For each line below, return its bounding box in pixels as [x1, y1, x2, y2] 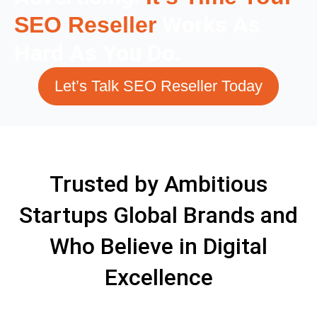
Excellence [104, 264, 213, 292]
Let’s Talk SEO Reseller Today [54, 77, 263, 96]
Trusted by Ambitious [50, 171, 267, 198]
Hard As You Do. [14, 40, 181, 67]
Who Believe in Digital [50, 233, 267, 260]
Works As [156, 11, 260, 39]
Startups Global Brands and [19, 202, 298, 229]
